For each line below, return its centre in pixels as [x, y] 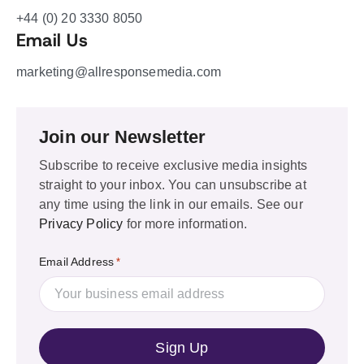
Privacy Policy [81, 224]
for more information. [185, 224]
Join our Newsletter [123, 137]
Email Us [52, 41]
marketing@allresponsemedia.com [119, 72]
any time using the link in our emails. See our [171, 204]
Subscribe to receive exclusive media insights [173, 165]
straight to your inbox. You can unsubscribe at [173, 185]
